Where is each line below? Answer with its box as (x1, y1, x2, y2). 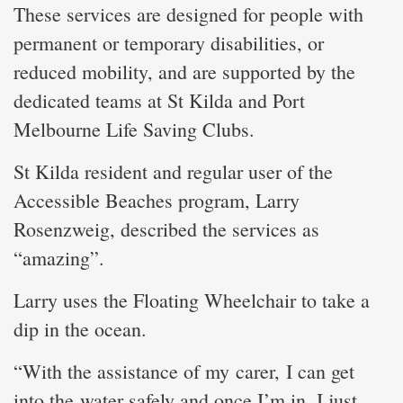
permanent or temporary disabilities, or (13, 29, 324, 56)
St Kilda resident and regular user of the (13, 157, 333, 184)
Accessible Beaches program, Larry (13, 186, 300, 213)
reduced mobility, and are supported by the (13, 58, 355, 85)
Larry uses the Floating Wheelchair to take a (13, 286, 370, 313)
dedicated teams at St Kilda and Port (13, 86, 305, 113)
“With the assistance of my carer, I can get (13, 357, 354, 384)
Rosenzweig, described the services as (13, 215, 319, 242)
